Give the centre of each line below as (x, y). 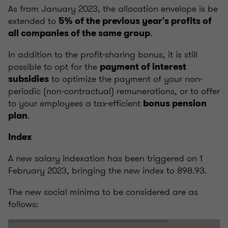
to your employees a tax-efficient (76, 103)
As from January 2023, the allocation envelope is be (113, 8)
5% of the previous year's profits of (135, 21)
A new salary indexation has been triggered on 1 (105, 158)
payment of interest (143, 66)
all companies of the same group (79, 33)
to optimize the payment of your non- (126, 79)
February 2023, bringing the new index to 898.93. (107, 170)
